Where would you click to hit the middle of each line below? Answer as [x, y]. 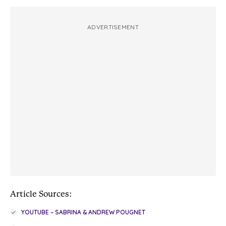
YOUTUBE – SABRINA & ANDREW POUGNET [83, 212]
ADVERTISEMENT [113, 27]
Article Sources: [41, 194]
